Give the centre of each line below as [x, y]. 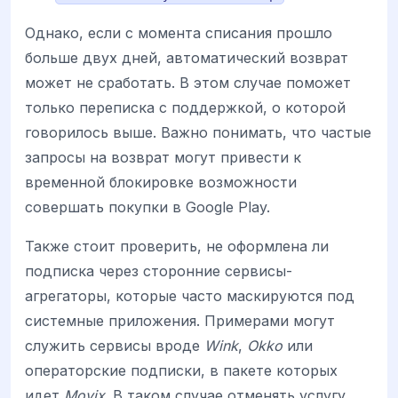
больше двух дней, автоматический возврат [187, 58]
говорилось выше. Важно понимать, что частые [198, 133]
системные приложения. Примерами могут [180, 321]
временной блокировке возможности [161, 183]
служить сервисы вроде [115, 346]
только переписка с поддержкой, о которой [185, 108]
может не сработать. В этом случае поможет [188, 83]
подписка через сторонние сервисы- [159, 271]
